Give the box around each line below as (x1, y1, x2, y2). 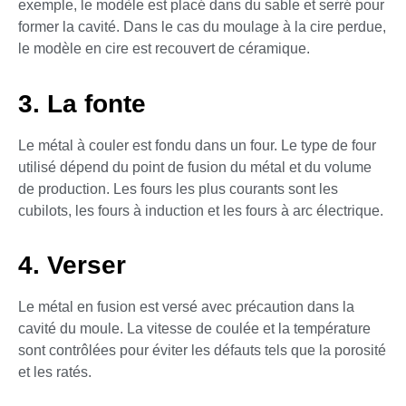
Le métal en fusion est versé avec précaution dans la (18, 298, 354, 314)
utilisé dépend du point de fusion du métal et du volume (18, 159, 372, 175)
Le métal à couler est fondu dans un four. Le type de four (18, 137, 376, 153)
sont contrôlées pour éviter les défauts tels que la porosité (18, 342, 386, 358)
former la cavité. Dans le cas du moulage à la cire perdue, (18, 19, 386, 35)
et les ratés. (18, 363, 92, 380)
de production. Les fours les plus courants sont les (18, 180, 338, 197)
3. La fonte (18, 89, 146, 118)
